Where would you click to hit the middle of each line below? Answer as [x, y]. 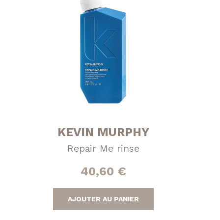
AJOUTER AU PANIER [104, 199]
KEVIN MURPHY [104, 132]
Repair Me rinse [104, 148]
